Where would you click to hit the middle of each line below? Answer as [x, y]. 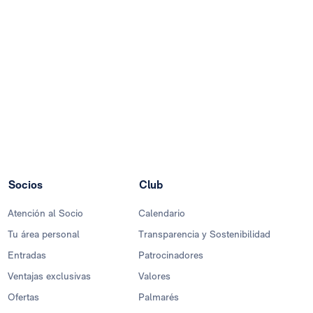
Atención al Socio [45, 213]
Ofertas [23, 297]
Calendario [162, 213]
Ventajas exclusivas [49, 276]
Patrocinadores [171, 255]
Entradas [27, 255]
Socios [26, 185]
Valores [154, 276]
